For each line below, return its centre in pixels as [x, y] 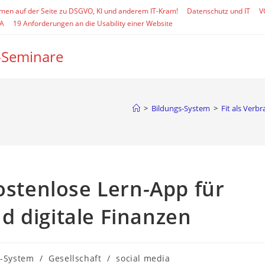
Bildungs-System [181, 108]
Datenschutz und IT [219, 11]
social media [143, 258]
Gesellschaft [75, 258]
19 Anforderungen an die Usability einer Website [93, 23]
